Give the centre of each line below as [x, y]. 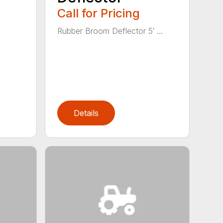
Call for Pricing [99, 13]
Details [86, 113]
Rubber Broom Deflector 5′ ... [110, 31]
